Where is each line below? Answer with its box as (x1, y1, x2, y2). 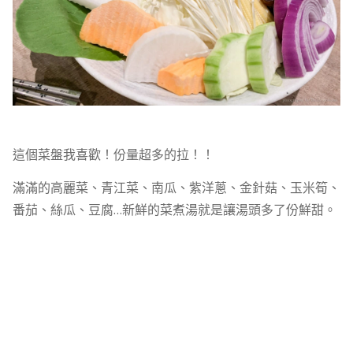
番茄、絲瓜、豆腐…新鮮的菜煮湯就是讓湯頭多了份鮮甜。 (12, 200, 336, 218)
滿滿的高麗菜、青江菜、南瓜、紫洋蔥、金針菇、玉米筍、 (12, 178, 340, 196)
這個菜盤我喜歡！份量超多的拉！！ (12, 146, 214, 164)
